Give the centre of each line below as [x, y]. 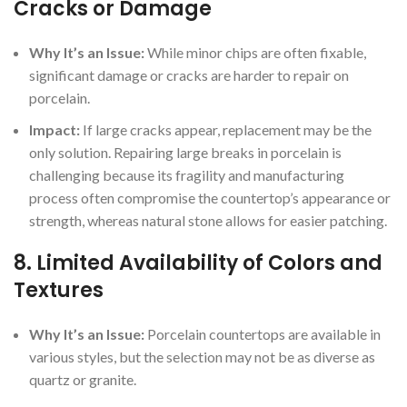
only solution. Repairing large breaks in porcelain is [185, 152]
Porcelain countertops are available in [263, 333]
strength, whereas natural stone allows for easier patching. [208, 220]
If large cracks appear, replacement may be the [226, 129]
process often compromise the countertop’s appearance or [210, 197]
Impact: [55, 129]
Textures [59, 290]
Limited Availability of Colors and [209, 263]
